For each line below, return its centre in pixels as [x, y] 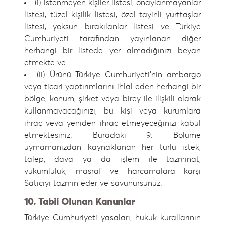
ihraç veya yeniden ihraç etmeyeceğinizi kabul [113, 123]
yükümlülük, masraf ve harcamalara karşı [113, 171]
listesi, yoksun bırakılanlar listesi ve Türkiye [113, 27]
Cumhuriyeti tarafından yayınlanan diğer [113, 39]
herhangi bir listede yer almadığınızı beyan [113, 51]
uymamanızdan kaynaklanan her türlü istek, [113, 147]
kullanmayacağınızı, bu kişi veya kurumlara [113, 111]
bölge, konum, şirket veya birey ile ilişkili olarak [113, 99]
